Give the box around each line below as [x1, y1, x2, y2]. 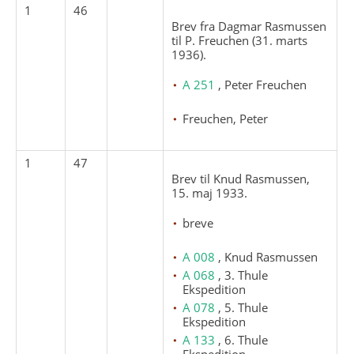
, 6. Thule [218, 331, 269, 348]
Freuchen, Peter [183, 110, 269, 126]
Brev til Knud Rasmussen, [171, 170, 311, 186]
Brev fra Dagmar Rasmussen [171, 17, 327, 34]
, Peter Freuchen [218, 76, 307, 92]
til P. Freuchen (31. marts [171, 32, 308, 48]
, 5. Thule [218, 299, 269, 315]
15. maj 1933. [171, 184, 248, 201]
